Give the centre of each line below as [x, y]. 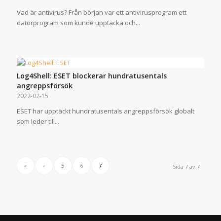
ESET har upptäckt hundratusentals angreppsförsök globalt [105, 111]
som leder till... [38, 121]
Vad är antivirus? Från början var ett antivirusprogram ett [101, 12]
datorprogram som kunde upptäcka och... [78, 22]
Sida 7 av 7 [186, 166]
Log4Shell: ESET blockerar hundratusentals [92, 75]
